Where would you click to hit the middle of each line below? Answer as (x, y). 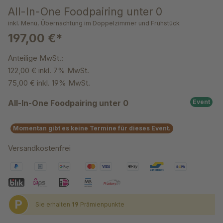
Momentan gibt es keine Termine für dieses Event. (92, 128)
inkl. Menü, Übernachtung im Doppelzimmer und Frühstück (94, 23)
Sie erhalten (54, 205)
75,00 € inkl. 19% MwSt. (49, 83)
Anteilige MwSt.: (36, 58)
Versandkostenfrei (39, 148)
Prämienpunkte (102, 205)
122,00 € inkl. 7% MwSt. (49, 71)
